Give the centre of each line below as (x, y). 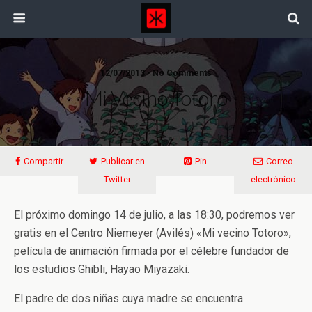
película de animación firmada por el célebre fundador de (151, 251)
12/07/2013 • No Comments (156, 73)
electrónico (273, 179)
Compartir (43, 161)
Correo (279, 161)
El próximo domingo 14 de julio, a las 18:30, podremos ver (154, 215)
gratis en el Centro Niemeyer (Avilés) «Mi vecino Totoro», (153, 233)
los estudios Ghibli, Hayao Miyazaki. (102, 269)
